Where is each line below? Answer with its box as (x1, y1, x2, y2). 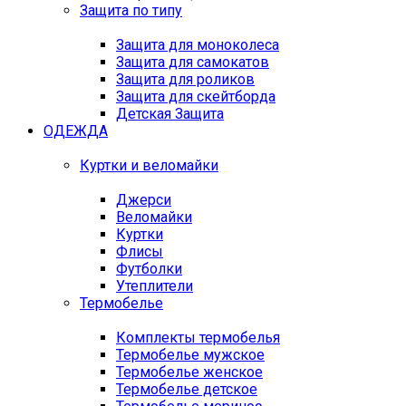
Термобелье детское (116, 381, 257, 398)
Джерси (116, 191, 171, 208)
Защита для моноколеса (116, 36, 279, 53)
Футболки (116, 260, 182, 277)
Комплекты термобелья (116, 329, 280, 346)
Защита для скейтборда (116, 88, 275, 105)
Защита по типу (80, 2, 182, 19)
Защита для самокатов (116, 53, 269, 71)
